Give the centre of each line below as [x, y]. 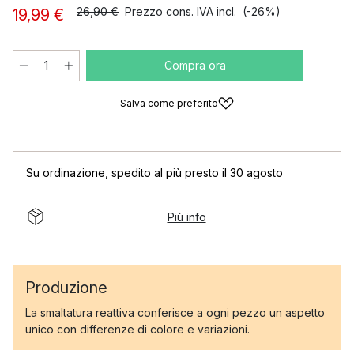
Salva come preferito [169, 103]
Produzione [66, 288]
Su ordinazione [66, 173]
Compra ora [195, 65]
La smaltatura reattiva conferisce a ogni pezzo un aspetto [175, 313]
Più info [186, 217]
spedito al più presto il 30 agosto [197, 173]
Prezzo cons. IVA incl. [181, 11]
